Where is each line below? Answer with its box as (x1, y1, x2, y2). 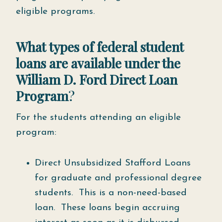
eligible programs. (16, 7, 95, 16)
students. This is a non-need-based (35, 188, 187, 198)
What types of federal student (16, 38, 184, 55)
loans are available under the (16, 55, 180, 72)
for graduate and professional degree (35, 173, 202, 183)
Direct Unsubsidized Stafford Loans (35, 159, 191, 168)
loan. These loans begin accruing (35, 203, 180, 213)
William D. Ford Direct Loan (16, 71, 177, 88)
